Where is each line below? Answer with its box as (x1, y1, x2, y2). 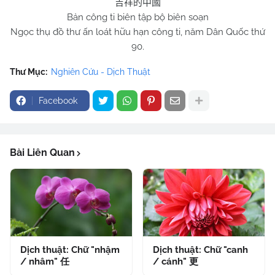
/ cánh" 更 (153, 256, 198, 268)
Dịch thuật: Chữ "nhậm (20, 244, 120, 256)
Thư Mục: (10, 67, 47, 77)
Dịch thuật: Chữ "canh (153, 244, 248, 256)
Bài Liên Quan (10, 147, 75, 159)
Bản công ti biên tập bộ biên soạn (66, 12, 209, 23)
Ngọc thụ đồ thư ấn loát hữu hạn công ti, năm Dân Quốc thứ (10, 26, 265, 38)
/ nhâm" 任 (20, 256, 69, 268)
